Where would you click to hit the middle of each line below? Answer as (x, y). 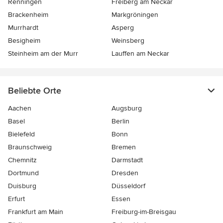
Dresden (125, 173)
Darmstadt (127, 160)
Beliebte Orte (35, 91)
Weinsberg (128, 41)
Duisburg (22, 186)
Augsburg (127, 109)
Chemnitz (22, 160)
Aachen (20, 109)
